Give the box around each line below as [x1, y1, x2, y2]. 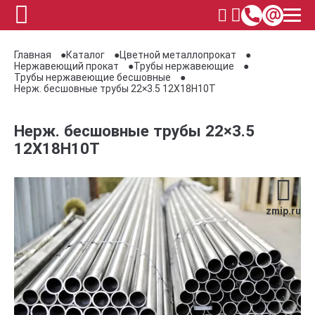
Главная [14, 49, 51, 60]
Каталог [66, 49, 105, 60]
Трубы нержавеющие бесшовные [14, 72, 171, 83]
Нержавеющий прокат [14, 60, 119, 72]
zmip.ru [266, 205, 301, 217]
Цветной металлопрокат [120, 49, 236, 60]
